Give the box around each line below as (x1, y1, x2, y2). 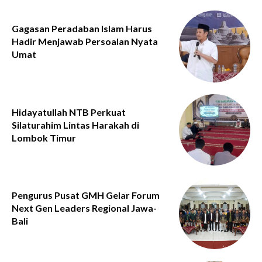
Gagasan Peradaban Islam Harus (12, 23, 152, 35)
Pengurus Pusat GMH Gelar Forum (12, 189, 160, 201)
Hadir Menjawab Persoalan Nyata (12, 36, 158, 47)
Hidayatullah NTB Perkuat (12, 106, 126, 118)
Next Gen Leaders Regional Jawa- (12, 202, 157, 214)
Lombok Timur (12, 132, 76, 143)
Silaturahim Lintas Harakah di (12, 119, 139, 130)
